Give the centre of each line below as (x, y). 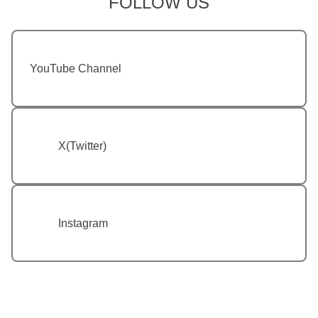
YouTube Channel (76, 68)
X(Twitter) (82, 146)
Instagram (83, 223)
